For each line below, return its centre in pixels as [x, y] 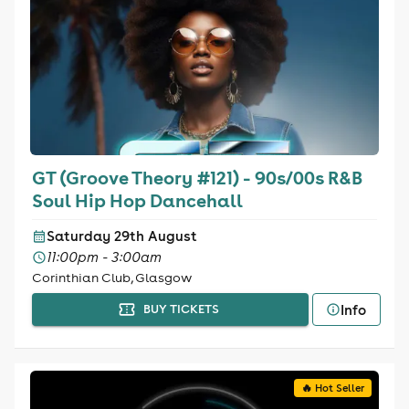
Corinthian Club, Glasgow [111, 278]
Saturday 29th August [121, 236]
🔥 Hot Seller [333, 388]
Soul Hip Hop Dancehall [137, 200]
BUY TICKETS [181, 309]
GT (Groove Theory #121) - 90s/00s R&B [197, 177]
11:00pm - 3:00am [104, 257]
